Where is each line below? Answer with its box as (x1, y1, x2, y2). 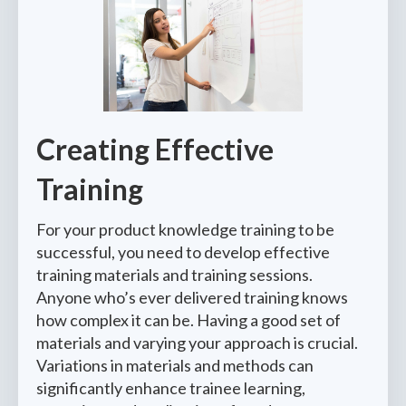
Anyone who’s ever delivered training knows (36, 287, 348, 307)
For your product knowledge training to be (36, 219, 334, 239)
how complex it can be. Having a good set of (36, 310, 341, 330)
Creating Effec (36, 131, 224, 167)
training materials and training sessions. (36, 265, 313, 285)
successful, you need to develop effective (36, 242, 330, 262)
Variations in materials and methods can (36, 355, 314, 375)
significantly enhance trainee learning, (36, 378, 305, 398)
